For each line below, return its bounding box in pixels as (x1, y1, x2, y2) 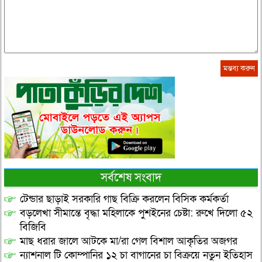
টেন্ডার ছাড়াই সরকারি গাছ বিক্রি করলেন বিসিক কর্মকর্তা (19, 192, 229, 206)
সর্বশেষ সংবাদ (100, 170, 161, 186)
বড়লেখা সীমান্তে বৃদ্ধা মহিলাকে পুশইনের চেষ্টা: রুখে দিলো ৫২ (19, 206, 253, 220)
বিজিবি (19, 220, 46, 235)
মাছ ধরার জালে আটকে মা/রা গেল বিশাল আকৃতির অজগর (19, 235, 237, 249)
